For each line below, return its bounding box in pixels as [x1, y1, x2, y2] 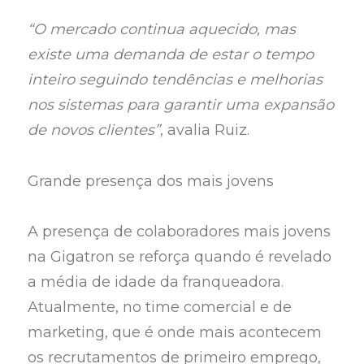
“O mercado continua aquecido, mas [28, 20, 297, 39]
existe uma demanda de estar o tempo [28, 45, 314, 64]
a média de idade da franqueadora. [28, 273, 284, 292]
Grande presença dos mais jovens [28, 171, 275, 190]
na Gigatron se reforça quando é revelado [28, 248, 332, 266]
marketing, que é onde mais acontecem [28, 323, 323, 342]
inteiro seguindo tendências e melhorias [28, 71, 323, 89]
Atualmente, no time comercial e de [28, 298, 292, 317]
